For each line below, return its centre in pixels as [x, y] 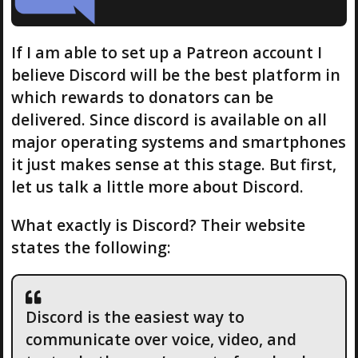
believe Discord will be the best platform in [175, 75]
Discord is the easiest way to [135, 317]
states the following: [91, 247]
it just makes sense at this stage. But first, [173, 165]
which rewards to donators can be [142, 97]
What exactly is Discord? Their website [158, 225]
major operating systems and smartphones [178, 142]
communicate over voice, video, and [161, 340]
